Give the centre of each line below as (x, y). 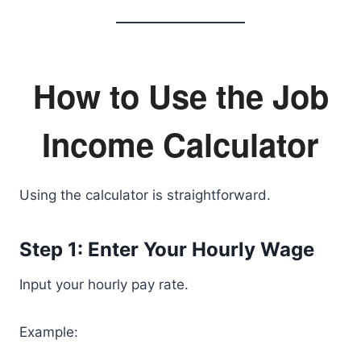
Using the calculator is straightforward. (145, 195)
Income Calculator (180, 144)
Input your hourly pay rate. (104, 284)
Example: (49, 332)
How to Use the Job (180, 95)
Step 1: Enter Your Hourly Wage (167, 249)
